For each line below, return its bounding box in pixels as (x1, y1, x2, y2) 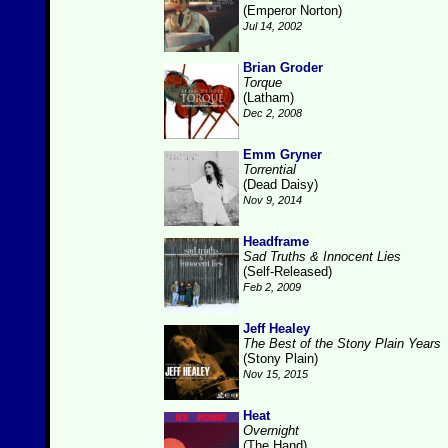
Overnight (243, 423, 299, 438)
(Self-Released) (243, 264, 332, 279)
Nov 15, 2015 (243, 368, 308, 380)
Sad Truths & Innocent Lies (243, 249, 401, 264)
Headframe (243, 234, 309, 249)
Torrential (243, 162, 296, 177)
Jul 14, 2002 (243, 20, 302, 32)
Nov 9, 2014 (243, 194, 302, 206)
